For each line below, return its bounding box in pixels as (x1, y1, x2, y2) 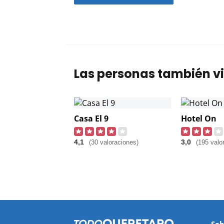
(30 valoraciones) (89, 138, 138, 146)
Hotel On (180, 113, 216, 124)
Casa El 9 (74, 113, 108, 124)
